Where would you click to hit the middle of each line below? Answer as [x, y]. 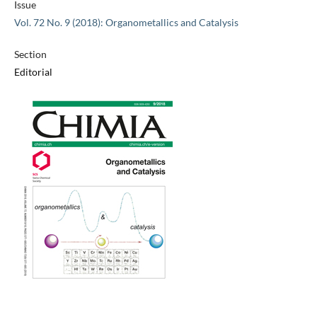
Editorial [33, 72]
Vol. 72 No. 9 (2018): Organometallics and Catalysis [126, 23]
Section [30, 54]
